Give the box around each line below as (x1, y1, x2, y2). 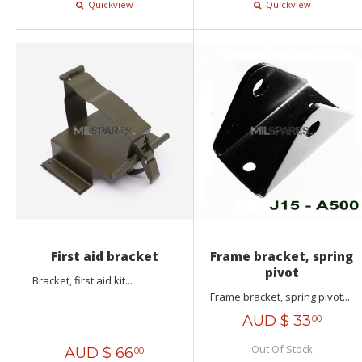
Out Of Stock (250, 342, 313, 357)
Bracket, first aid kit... (32, 273, 133, 288)
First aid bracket (50, 248, 158, 265)
